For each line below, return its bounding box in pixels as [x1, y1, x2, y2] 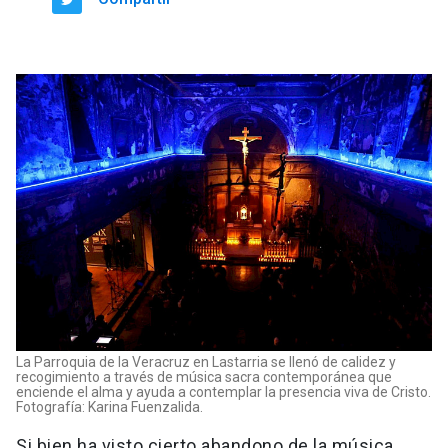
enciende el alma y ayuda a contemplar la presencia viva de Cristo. [16, 383, 431, 400]
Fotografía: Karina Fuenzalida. [16, 398, 203, 415]
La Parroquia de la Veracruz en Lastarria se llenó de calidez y [16, 353, 396, 370]
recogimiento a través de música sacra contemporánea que [16, 368, 392, 385]
